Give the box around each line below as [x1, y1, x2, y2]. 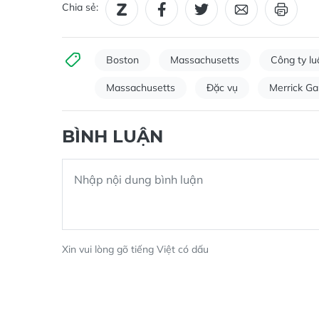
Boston [106, 61, 139, 74]
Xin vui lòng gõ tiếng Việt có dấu [62, 250, 209, 263]
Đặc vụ [206, 88, 238, 102]
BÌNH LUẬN [62, 133, 163, 155]
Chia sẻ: [62, 8, 98, 21]
